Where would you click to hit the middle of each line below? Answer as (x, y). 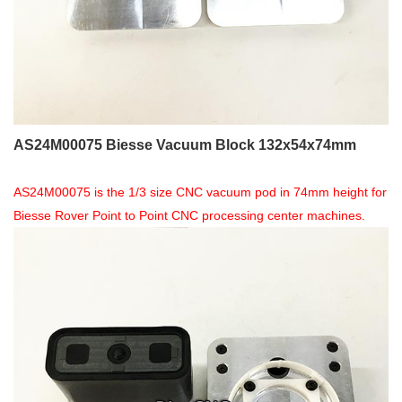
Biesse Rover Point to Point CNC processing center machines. (189, 215)
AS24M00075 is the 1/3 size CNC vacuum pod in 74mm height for (200, 192)
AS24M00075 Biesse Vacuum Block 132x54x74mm (185, 145)
